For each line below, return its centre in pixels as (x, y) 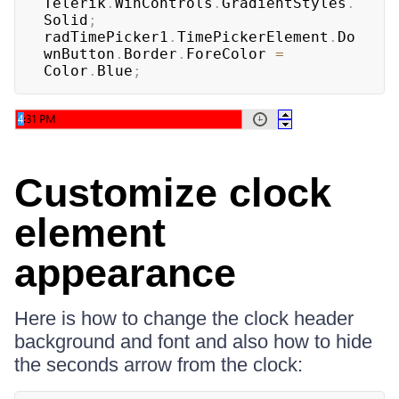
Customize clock (173, 193)
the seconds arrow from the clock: (159, 365)
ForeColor (231, 54)
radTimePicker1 (106, 37)
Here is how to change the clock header (184, 318)
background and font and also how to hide (193, 342)
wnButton (79, 54)
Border (151, 54)
